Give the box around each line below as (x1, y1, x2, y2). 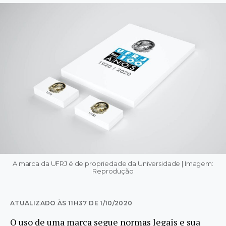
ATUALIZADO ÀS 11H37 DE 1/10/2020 (10, 199, 133, 207)
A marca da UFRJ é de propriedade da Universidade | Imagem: (13, 159, 213, 167)
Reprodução (92, 166, 134, 175)
